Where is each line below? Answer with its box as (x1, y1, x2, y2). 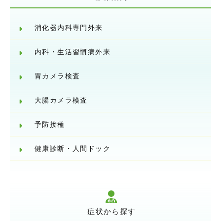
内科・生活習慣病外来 (35, 48, 110, 56)
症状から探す (87, 207, 136, 216)
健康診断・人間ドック (35, 145, 110, 153)
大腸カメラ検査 (35, 96, 88, 105)
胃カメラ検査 (35, 72, 80, 80)
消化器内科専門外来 (35, 24, 103, 32)
